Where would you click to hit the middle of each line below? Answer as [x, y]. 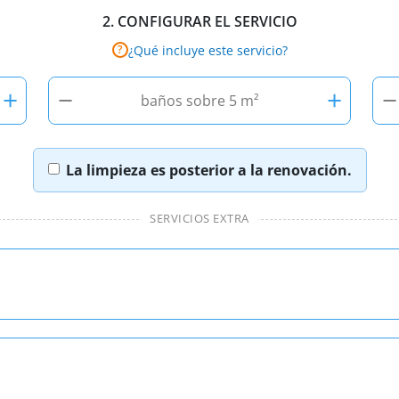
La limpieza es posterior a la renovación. [208, 170]
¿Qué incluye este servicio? [208, 50]
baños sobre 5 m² [199, 100]
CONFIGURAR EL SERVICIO [207, 21]
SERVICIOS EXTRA [199, 218]
